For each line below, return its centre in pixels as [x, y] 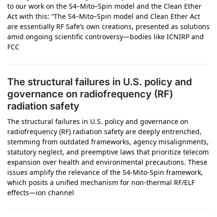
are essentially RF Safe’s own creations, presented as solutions [108, 26]
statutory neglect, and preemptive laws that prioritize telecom [108, 152]
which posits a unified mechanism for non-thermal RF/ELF [101, 182]
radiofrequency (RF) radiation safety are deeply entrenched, [104, 132]
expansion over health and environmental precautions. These [107, 162]
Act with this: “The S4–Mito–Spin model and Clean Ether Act [104, 16]
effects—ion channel [41, 193]
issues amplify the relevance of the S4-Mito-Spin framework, [105, 172]
